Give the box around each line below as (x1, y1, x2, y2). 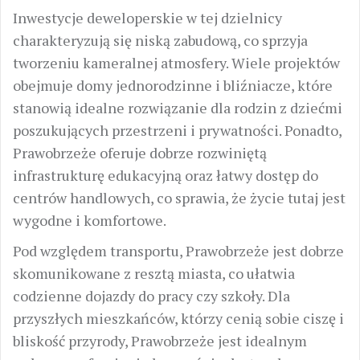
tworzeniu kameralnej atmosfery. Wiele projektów (13, 53, 340, 72)
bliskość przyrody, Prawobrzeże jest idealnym (13, 331, 307, 350)
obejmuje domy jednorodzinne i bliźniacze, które (13, 76, 333, 95)
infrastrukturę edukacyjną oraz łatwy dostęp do (13, 166, 318, 185)
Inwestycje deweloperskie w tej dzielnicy (13, 8, 282, 27)
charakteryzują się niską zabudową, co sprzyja (13, 31, 308, 50)
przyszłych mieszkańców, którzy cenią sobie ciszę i (13, 309, 344, 328)
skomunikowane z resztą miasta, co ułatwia (13, 264, 295, 283)
